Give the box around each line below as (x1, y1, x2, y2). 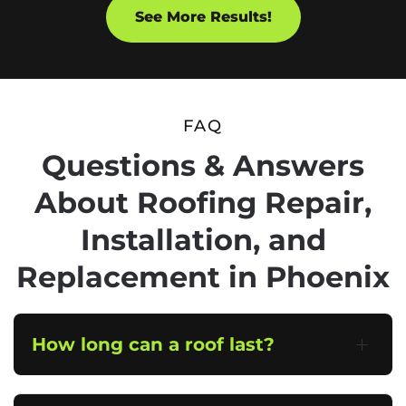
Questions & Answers (42, 147, 364, 183)
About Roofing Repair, (34, 184, 372, 220)
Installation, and (80, 221, 326, 257)
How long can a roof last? (32, 333, 275, 355)
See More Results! (134, 7, 272, 25)
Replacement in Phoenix (16, 258, 390, 295)
